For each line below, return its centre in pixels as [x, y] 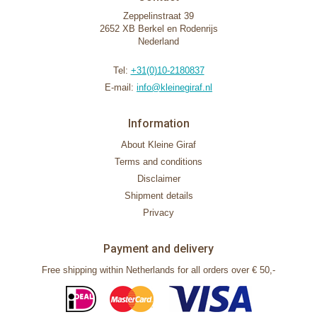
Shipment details [158, 196]
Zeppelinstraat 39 [158, 16]
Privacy [158, 213]
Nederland [158, 41]
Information [158, 123]
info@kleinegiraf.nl [174, 87]
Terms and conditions [158, 162]
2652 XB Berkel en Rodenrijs [158, 29]
